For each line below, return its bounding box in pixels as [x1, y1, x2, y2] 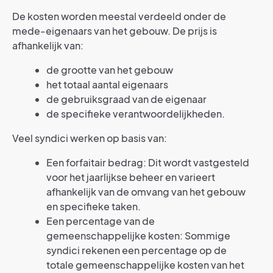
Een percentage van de [46, 214, 155, 227]
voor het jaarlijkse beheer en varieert [46, 171, 215, 183]
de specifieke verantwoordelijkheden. [46, 107, 225, 120]
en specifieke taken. [46, 200, 141, 213]
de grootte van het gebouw [46, 63, 173, 76]
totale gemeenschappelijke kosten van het [46, 258, 244, 271]
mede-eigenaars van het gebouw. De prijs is [12, 24, 217, 37]
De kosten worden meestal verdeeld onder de [12, 10, 226, 23]
